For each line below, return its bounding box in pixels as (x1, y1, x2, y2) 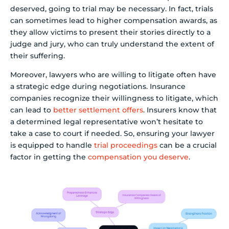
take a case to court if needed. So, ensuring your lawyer (10, 129, 215, 139)
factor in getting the (10, 152, 88, 162)
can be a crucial (157, 141, 217, 150)
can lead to (10, 105, 53, 115)
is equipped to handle (10, 141, 94, 150)
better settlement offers (53, 105, 143, 115)
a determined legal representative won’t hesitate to (10, 117, 203, 127)
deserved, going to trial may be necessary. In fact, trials (10, 4, 213, 13)
